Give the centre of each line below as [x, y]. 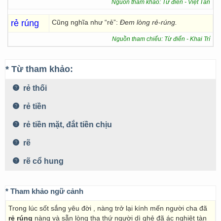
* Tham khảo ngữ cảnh [44, 191]
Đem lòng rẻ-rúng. [147, 22]
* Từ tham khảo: [39, 69]
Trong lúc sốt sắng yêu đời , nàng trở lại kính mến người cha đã [108, 208]
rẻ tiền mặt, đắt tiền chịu [67, 125]
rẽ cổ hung [42, 161]
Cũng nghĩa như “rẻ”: [85, 22]
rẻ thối [34, 88]
